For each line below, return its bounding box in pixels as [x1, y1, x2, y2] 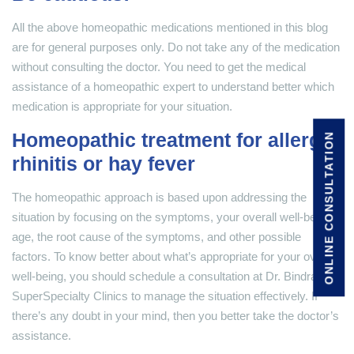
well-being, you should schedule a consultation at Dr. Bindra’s [12, 269, 326, 284]
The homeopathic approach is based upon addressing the [12, 190, 307, 205]
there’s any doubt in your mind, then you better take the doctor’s [12, 309, 339, 323]
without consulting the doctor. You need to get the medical [12, 60, 306, 74]
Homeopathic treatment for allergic [12, 129, 337, 152]
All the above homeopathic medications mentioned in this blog [12, 21, 328, 35]
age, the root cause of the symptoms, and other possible [12, 230, 301, 244]
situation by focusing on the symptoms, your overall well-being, [12, 210, 334, 224]
